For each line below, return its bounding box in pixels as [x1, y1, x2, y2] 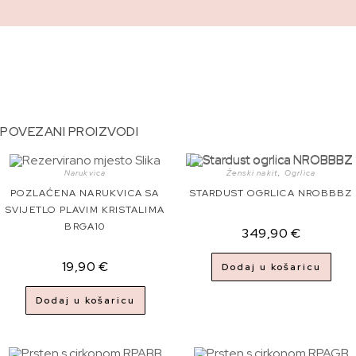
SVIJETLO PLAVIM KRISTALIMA [5, 203, 165, 217]
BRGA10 [64, 220, 106, 234]
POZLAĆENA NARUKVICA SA [10, 187, 160, 200]
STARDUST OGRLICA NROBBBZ [189, 187, 353, 200]
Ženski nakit [226, 168, 279, 179]
